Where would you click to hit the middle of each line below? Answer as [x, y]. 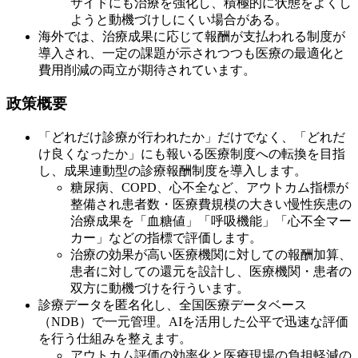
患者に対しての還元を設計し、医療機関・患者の [211, 272]
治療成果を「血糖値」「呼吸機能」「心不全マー [211, 221]
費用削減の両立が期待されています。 [147, 70]
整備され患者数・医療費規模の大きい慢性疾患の [211, 205]
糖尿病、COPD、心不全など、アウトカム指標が [209, 188]
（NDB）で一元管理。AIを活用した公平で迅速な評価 [193, 322]
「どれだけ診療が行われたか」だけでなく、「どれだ [192, 137]
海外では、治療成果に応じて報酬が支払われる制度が [192, 36]
